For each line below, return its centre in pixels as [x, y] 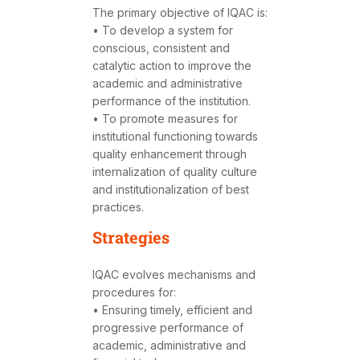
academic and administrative [168, 84]
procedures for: [134, 292]
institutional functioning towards [175, 137]
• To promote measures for [165, 119]
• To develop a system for [163, 31]
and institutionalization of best [171, 190]
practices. [118, 207]
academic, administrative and [169, 346]
